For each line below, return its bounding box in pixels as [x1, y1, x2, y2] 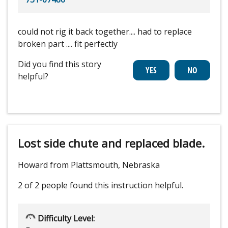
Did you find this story [18, 59, 101, 70]
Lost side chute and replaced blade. [18, 135, 205, 151]
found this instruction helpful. [70, 180, 183, 191]
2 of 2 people [18, 180, 68, 191]
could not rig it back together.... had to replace [18, 26, 192, 38]
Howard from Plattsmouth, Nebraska [18, 159, 160, 171]
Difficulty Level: [36, 213, 95, 224]
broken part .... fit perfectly [18, 38, 118, 50]
